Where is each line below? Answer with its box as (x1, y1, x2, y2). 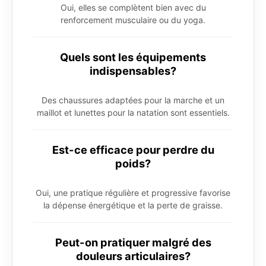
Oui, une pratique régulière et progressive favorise (36, 187, 230, 198)
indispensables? (90, 64, 176, 77)
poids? (115, 156, 151, 170)
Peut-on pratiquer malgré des (55, 235, 211, 249)
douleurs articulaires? (75, 249, 191, 262)
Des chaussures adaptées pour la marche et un (42, 94, 224, 105)
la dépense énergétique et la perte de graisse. (43, 199, 223, 210)
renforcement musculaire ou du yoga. (61, 14, 205, 25)
